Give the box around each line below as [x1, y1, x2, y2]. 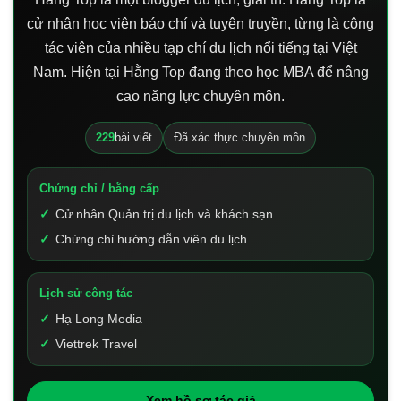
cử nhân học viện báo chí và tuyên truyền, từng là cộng [27, 16, 374, 32]
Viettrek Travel [55, 337, 137, 352]
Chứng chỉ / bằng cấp [39, 182, 159, 196]
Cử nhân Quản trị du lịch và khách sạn [55, 207, 273, 222]
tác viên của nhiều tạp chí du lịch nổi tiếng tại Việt [44, 40, 357, 56]
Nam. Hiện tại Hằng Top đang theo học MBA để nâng [32, 64, 369, 81]
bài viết [115, 131, 152, 145]
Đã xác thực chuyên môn [174, 131, 305, 145]
